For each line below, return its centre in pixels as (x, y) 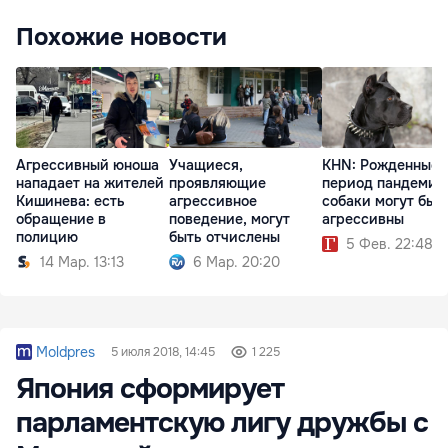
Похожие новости (121, 37)
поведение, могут (229, 218)
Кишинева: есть (70, 200)
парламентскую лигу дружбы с (222, 423)
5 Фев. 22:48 (389, 243)
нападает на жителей (90, 182)
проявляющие (217, 182)
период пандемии (384, 182)
